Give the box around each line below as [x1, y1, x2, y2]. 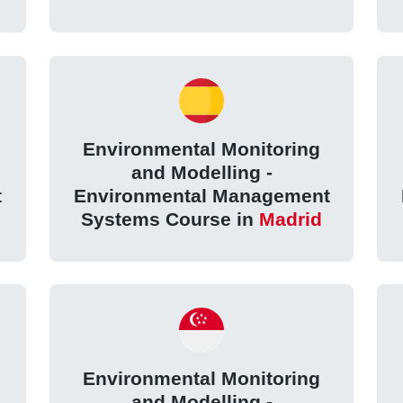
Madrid [259, 209, 322, 230]
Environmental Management [73, 185, 330, 207]
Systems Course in [81, 209, 259, 230]
